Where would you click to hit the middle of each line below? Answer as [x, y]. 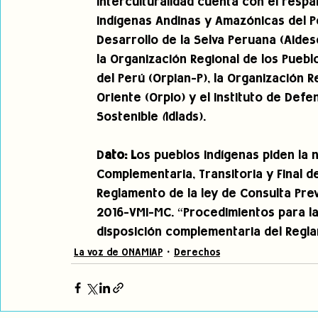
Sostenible [129, 117]
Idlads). [186, 117]
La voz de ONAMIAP [118, 253]
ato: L [120, 156]
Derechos [197, 253]
